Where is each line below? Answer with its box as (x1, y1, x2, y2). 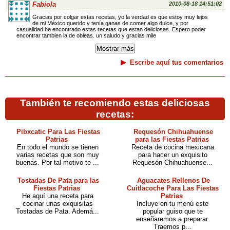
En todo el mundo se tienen (16, 143, 99, 151)
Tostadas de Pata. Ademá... (16, 207, 99, 215)
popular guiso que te (142, 207, 203, 215)
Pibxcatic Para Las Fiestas (16, 128, 100, 136)
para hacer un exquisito (138, 151, 207, 159)
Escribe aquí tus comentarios (130, 59, 223, 66)
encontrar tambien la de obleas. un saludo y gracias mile (16, 32, 157, 39)
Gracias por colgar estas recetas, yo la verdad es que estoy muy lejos (32, 14, 208, 20)
